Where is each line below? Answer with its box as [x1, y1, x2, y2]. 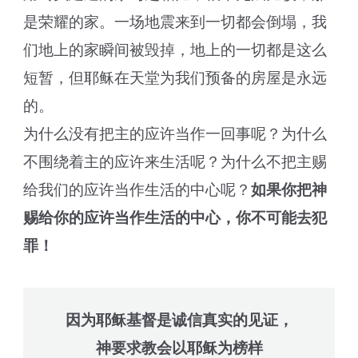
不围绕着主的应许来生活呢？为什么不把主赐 [23, 153, 328, 170]
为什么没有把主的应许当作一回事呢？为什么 [23, 125, 328, 142]
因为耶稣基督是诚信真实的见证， [65, 312, 293, 329]
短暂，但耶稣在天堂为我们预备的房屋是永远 [23, 70, 328, 86]
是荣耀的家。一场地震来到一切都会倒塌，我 [23, 14, 328, 30]
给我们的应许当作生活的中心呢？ [23, 181, 252, 198]
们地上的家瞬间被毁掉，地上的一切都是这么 [23, 42, 328, 58]
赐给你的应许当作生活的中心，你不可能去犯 [23, 209, 328, 226]
